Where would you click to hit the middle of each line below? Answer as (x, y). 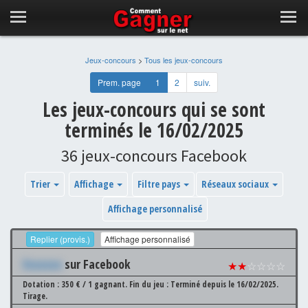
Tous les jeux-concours (184, 60)
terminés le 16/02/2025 (154, 130)
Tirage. (35, 296)
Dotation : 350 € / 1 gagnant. (76, 285)
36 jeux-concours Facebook (154, 156)
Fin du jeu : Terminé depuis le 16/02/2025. (204, 285)
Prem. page (119, 82)
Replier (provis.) (60, 239)
